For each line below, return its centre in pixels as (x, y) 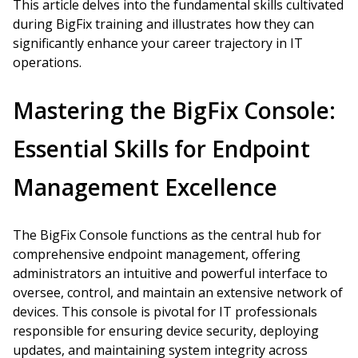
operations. (47, 62)
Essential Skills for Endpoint (161, 149)
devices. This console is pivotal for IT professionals (165, 312)
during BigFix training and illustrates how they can (163, 24)
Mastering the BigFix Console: (174, 110)
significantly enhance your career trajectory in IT (158, 43)
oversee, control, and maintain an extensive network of (178, 292)
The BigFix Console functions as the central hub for (167, 235)
